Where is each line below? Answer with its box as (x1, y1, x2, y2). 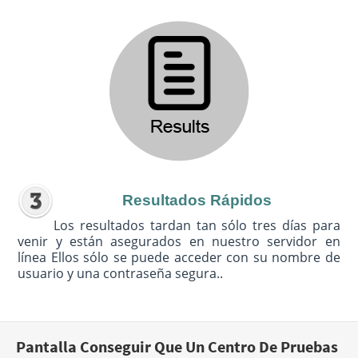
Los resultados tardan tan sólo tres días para (54, 217, 340, 235)
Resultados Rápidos (122, 192, 272, 209)
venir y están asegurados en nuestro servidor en (18, 233, 340, 251)
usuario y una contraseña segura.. (18, 265, 224, 283)
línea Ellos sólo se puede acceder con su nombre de (18, 249, 340, 267)
